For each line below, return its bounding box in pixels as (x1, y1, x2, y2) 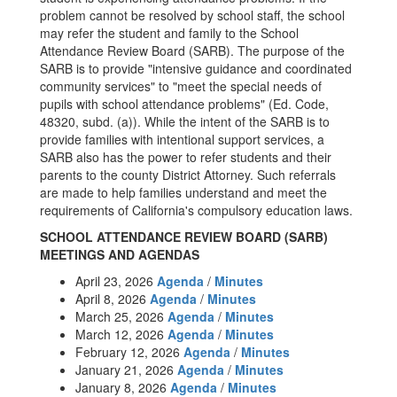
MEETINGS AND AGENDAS (40, 245, 199, 263)
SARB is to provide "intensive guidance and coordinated (40, 59, 352, 77)
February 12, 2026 (75, 343, 183, 361)
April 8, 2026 (75, 290, 150, 307)
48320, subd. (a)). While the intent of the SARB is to (40, 113, 330, 130)
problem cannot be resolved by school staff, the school (40, 6, 345, 24)
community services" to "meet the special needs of (40, 77, 322, 95)
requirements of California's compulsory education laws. (40, 201, 353, 219)
